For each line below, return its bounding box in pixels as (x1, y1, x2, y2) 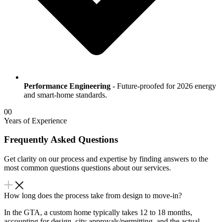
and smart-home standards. (24, 90, 107, 99)
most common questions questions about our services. (4, 164, 171, 172)
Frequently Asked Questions (4, 134, 118, 145)
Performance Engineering (24, 81, 111, 90)
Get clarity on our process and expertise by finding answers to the (4, 155, 208, 164)
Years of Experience (4, 116, 67, 125)
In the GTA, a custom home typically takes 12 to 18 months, (4, 208, 192, 217)
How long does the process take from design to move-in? (4, 191, 182, 200)
